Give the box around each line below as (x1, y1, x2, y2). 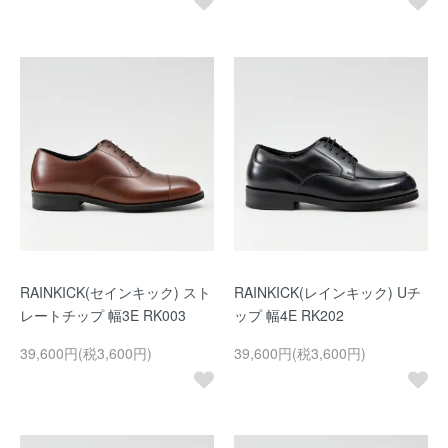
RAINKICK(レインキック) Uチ (234, 282, 421, 302)
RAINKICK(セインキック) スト (20, 282, 211, 302)
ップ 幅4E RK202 (234, 305, 344, 325)
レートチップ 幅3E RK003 (20, 305, 186, 325)
